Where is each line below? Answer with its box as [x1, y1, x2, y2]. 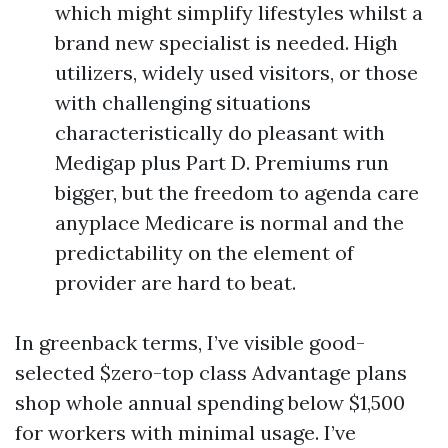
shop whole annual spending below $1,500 [15, 390, 405, 415]
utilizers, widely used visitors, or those [55, 60, 418, 85]
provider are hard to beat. [55, 270, 296, 295]
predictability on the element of [55, 240, 354, 265]
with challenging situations [55, 90, 311, 115]
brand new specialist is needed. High [55, 30, 398, 55]
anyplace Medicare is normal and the [55, 210, 404, 235]
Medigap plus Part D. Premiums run [55, 150, 389, 175]
